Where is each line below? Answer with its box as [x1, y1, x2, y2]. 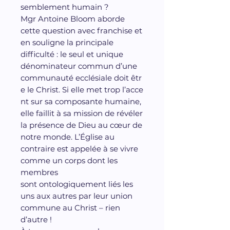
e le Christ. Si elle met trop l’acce [21, 84, 143, 94]
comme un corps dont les [21, 155, 118, 165]
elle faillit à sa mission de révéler [21, 108, 143, 118]
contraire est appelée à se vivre [21, 143, 138, 154]
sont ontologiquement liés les [21, 179, 133, 189]
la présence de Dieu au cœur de [21, 120, 142, 130]
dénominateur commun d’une [21, 61, 137, 71]
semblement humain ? [21, 2, 109, 12]
